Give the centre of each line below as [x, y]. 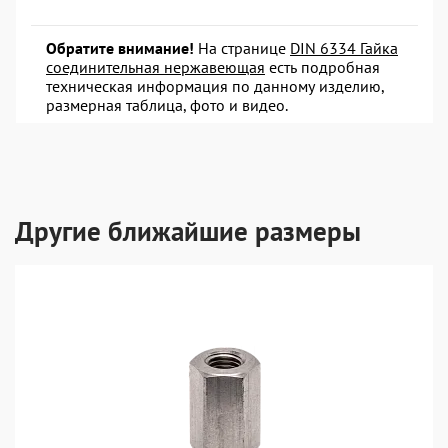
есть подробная [322, 67]
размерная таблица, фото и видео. [167, 105]
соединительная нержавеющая [155, 67]
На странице [242, 48]
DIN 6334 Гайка [344, 48]
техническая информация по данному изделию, [215, 86]
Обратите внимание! [120, 48]
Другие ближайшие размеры [188, 231]
